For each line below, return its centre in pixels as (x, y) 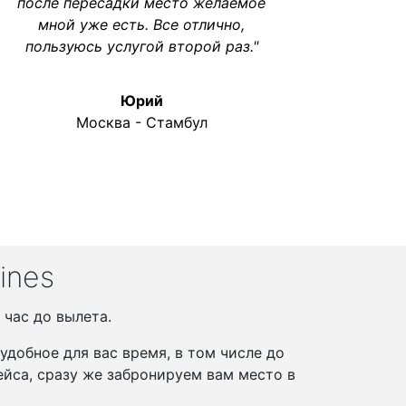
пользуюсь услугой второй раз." (141, 46)
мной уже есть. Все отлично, (141, 24)
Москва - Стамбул (141, 122)
